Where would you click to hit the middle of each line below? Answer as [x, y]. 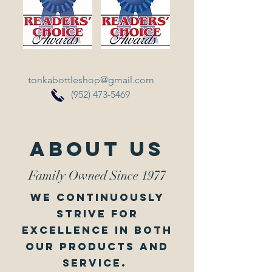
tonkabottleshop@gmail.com [91, 80]
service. [97, 263]
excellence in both [97, 230]
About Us [97, 149]
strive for [97, 214]
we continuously [97, 197]
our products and [97, 246]
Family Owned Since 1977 [97, 175]
